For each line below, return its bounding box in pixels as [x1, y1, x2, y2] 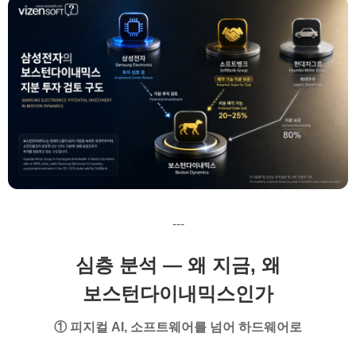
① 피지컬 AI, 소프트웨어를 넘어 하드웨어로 [54, 319, 302, 334]
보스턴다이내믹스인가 [83, 282, 273, 304]
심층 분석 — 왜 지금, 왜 [75, 253, 281, 276]
